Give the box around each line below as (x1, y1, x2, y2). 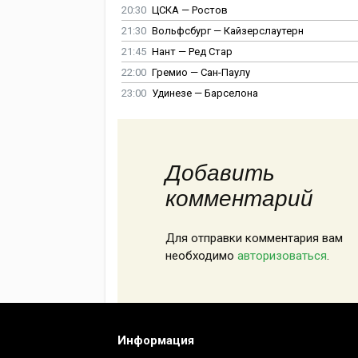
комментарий (165, 186, 313, 212)
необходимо (165, 249, 237, 264)
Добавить (165, 161, 275, 186)
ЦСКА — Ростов (152, 4, 228, 17)
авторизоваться (237, 249, 327, 264)
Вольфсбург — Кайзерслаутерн (152, 25, 304, 38)
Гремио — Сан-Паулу (152, 66, 250, 79)
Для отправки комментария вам (165, 231, 343, 246)
